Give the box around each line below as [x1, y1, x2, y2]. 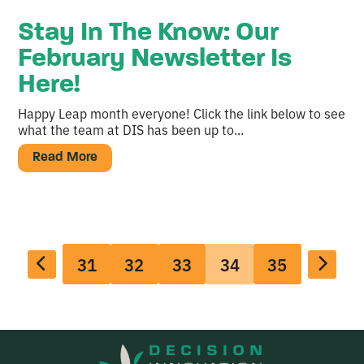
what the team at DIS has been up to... [18, 119, 245, 138]
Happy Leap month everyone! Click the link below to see [18, 103, 346, 122]
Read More [32, 151, 97, 165]
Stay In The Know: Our [18, 19, 279, 46]
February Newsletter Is [18, 45, 292, 72]
